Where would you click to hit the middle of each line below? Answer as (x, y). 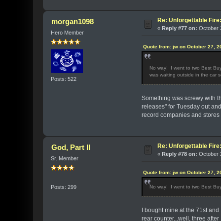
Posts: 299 (64, 187)
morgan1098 (72, 21)
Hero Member (68, 32)
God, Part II (71, 147)
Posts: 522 (64, 79)
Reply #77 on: (180, 28)
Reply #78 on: (180, 154)
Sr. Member (65, 158)
